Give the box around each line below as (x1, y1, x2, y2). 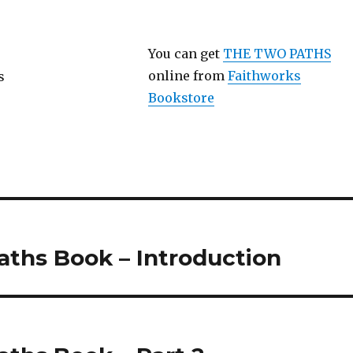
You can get (148, 46, 224, 62)
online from (148, 68, 229, 84)
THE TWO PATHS (223, 46, 332, 62)
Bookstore (148, 90, 215, 106)
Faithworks (228, 68, 302, 84)
